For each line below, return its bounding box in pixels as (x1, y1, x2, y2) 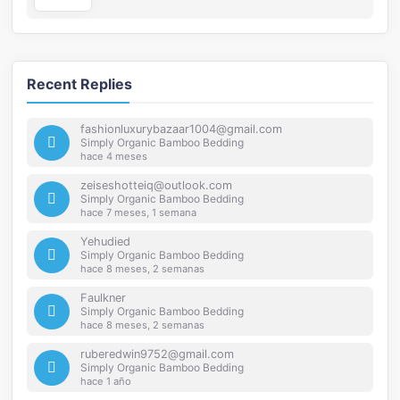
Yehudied (80, 234, 131, 248)
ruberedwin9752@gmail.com (80, 346, 235, 361)
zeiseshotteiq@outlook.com (80, 178, 233, 192)
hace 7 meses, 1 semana (80, 205, 197, 219)
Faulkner (80, 290, 127, 304)
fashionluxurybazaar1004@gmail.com (80, 121, 283, 136)
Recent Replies (27, 74, 133, 93)
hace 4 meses (80, 149, 148, 162)
